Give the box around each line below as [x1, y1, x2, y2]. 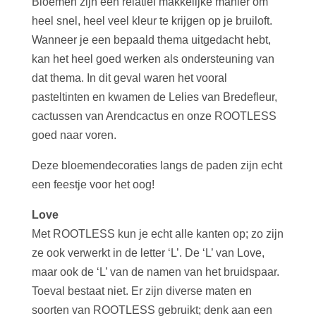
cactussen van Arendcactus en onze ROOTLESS [31, 109, 276, 122]
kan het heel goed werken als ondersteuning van [31, 52, 274, 65]
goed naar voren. [31, 128, 116, 141]
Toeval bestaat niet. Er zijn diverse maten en [31, 284, 252, 297]
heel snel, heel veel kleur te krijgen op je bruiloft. [31, 14, 272, 27]
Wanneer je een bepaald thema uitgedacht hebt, [31, 33, 271, 46]
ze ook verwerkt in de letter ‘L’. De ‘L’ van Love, [31, 246, 265, 259]
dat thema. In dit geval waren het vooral [31, 71, 227, 84]
